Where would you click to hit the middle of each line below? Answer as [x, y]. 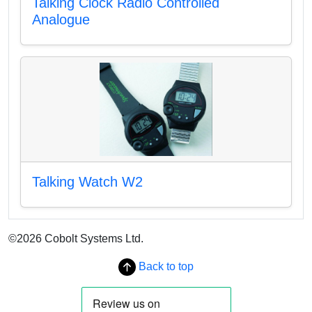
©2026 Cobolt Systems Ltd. [76, 238]
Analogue [61, 19]
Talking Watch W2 [87, 181]
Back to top [165, 266]
